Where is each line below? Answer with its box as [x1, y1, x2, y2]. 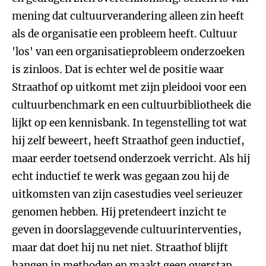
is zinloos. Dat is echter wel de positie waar [12, 63, 224, 76]
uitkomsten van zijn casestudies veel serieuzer [12, 188, 243, 201]
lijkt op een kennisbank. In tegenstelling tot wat [12, 116, 247, 129]
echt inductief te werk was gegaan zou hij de [12, 170, 229, 183]
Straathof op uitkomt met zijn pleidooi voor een [12, 81, 246, 94]
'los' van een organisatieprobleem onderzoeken [12, 45, 245, 58]
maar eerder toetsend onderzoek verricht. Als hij [12, 152, 250, 165]
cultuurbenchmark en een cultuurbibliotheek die [12, 99, 251, 112]
